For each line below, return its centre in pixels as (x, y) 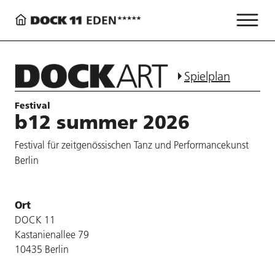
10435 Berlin (42, 249)
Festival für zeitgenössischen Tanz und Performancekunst (132, 145)
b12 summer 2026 (102, 122)
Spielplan (207, 76)
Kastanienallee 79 (52, 234)
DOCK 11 (35, 219)
